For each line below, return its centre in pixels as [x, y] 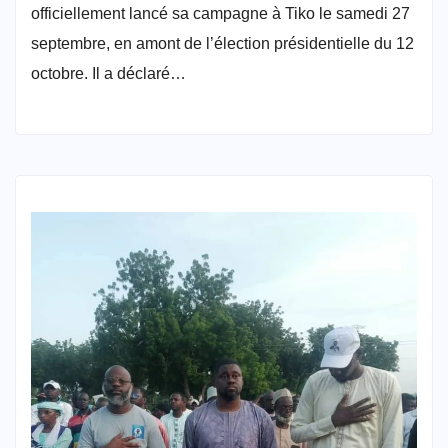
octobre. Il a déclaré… [108, 73]
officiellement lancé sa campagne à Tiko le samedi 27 [220, 13]
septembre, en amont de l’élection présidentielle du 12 [222, 43]
